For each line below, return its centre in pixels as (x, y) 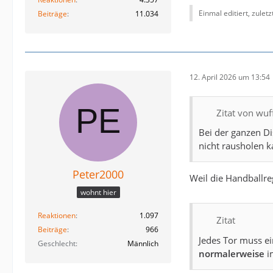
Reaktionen (57, 216)
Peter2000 (98, 174)
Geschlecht (57, 244)
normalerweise (232, 253)
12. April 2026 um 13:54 (230, 77)
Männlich (143, 244)
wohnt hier (98, 193)
